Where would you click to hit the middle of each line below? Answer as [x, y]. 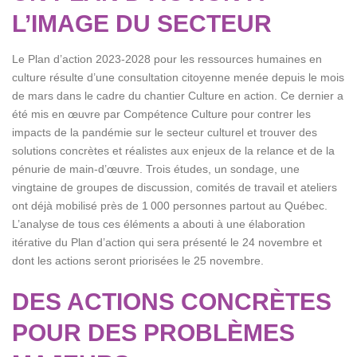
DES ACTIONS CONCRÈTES [172, 302]
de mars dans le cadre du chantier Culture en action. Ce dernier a [178, 96]
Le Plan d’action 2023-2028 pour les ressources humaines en [167, 59]
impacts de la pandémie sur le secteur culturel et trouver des [165, 132]
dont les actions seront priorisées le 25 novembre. [138, 261]
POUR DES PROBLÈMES [153, 333]
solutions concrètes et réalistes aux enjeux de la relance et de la [173, 151]
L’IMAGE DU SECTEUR [142, 24]
